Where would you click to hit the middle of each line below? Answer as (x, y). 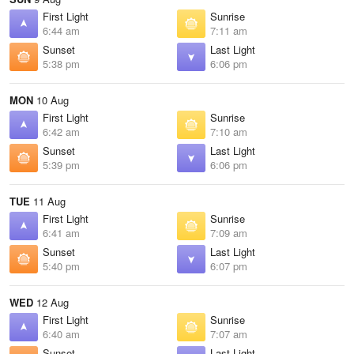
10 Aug (51, 100)
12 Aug (51, 302)
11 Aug (48, 201)
